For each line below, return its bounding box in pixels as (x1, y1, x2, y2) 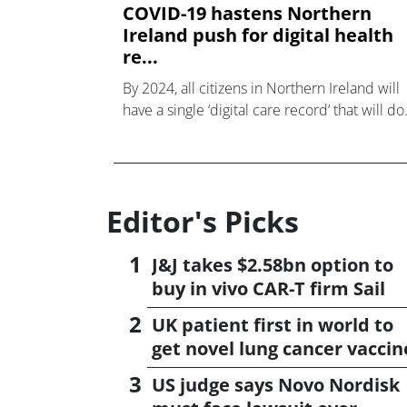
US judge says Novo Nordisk (152, 372, 400, 397)
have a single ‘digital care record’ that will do (123, 99, 404, 120)
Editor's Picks (106, 202, 299, 241)
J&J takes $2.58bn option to (152, 253, 393, 277)
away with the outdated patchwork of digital (123, 121, 403, 142)
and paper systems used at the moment (123, 143, 378, 164)
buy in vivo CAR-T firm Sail (152, 276, 385, 301)
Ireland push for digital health (123, 22, 393, 47)
